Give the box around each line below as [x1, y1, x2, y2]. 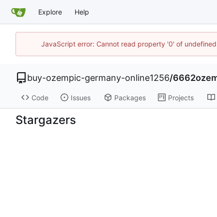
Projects [168, 93, 194, 102]
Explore [38, 8, 62, 16]
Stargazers [15, 112, 76, 127]
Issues [70, 93, 91, 102]
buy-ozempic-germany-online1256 [27, 72, 170, 83]
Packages [114, 93, 146, 102]
